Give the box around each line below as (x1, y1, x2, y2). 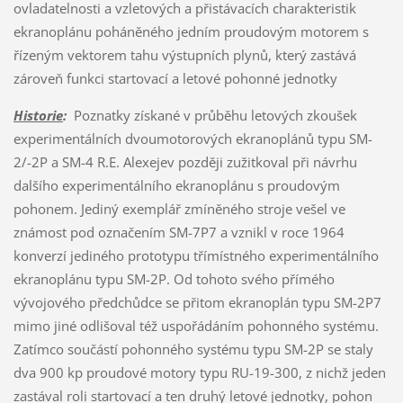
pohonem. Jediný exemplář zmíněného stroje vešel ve (13, 199, 345, 218)
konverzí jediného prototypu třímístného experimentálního (13, 246, 379, 264)
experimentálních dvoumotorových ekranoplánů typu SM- (13, 129, 372, 148)
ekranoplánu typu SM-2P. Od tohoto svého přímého (13, 269, 335, 288)
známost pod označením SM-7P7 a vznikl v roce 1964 (13, 222, 345, 241)
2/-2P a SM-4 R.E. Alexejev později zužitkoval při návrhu (13, 152, 357, 171)
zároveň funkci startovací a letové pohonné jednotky (13, 68, 337, 87)
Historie (13, 105, 63, 124)
